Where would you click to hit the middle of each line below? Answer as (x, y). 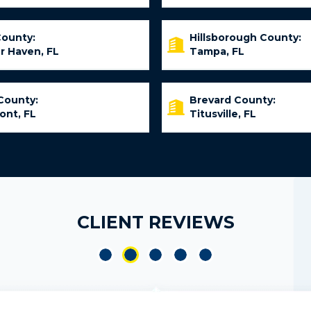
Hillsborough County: (245, 37)
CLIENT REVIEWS (155, 222)
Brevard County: (233, 100)
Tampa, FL (217, 51)
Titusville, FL (223, 114)
